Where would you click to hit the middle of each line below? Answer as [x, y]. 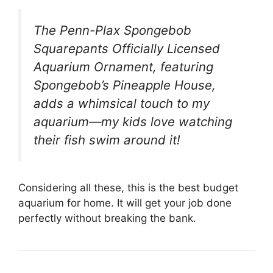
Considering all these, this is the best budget [128, 187]
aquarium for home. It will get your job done [125, 203]
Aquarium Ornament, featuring [123, 67]
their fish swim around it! [107, 140]
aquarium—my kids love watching [133, 122]
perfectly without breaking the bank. [107, 218]
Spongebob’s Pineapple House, [125, 85]
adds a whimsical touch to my [122, 104]
